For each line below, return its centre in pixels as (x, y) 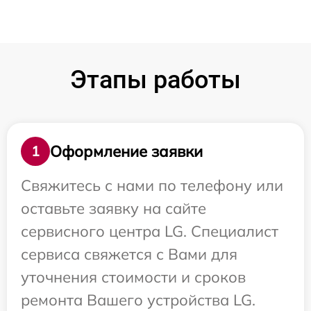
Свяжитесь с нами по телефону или (152, 186)
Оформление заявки (126, 151)
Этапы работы (155, 80)
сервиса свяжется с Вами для (129, 254)
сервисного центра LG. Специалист (150, 232)
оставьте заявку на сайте (114, 209)
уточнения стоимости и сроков (133, 277)
